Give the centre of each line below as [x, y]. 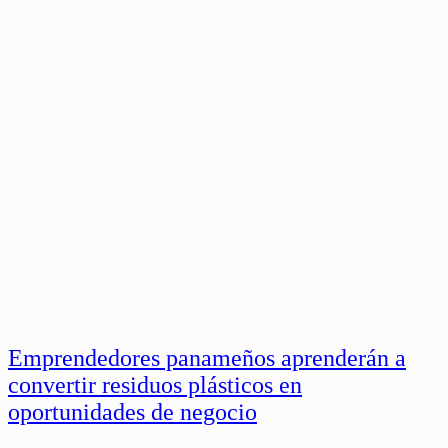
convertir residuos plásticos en [155, 385]
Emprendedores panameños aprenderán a [207, 358]
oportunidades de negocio [132, 412]
